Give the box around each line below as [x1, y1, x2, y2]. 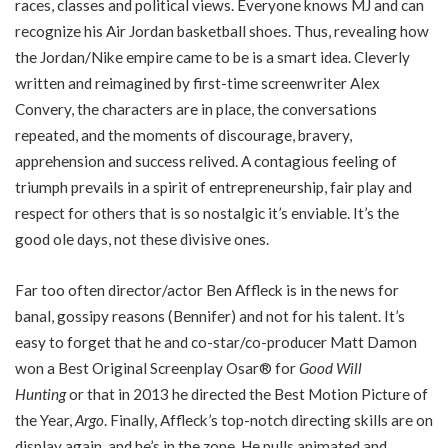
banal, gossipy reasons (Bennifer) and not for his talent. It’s [15, 307, 405, 326]
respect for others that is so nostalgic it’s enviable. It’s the [15, 203, 399, 222]
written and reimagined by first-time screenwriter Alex [15, 73, 380, 92]
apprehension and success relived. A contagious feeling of [15, 151, 397, 170]
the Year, [15, 411, 75, 430]
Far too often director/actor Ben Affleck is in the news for [15, 281, 399, 300]
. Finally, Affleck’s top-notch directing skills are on [104, 411, 433, 430]
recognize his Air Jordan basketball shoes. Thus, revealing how [15, 21, 429, 40]
